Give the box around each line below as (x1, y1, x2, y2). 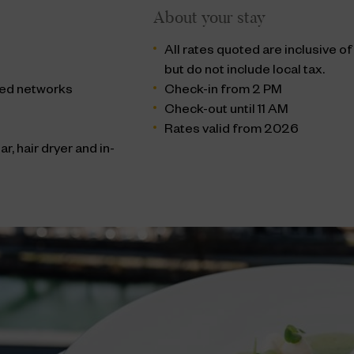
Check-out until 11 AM (164, 104, 289, 119)
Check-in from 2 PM (164, 84, 283, 100)
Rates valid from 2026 (164, 123, 299, 139)
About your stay (153, 7, 266, 28)
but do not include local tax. (164, 64, 326, 80)
